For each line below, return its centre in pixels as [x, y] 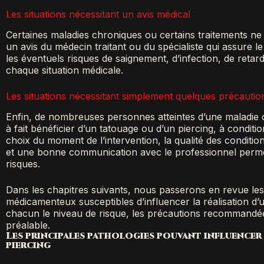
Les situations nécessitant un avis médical [98, 14]
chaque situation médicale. [65, 70]
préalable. [28, 225]
